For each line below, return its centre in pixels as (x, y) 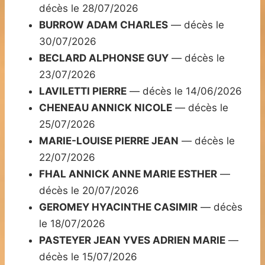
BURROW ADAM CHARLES (104, 25)
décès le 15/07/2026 (88, 257)
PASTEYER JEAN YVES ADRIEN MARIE (132, 240)
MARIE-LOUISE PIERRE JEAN (109, 141)
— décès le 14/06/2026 (184, 91)
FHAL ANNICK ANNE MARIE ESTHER (128, 174)
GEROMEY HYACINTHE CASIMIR (118, 207)
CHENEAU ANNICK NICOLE (106, 108)
